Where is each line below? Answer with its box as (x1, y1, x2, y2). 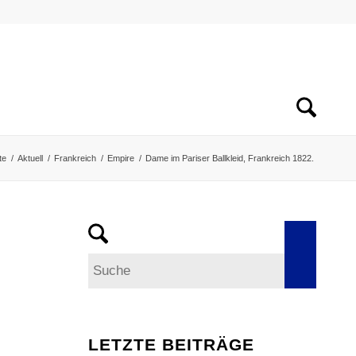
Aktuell (17, 153, 43, 163)
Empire (107, 153, 134, 163)
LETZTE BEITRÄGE (88, 335, 255, 354)
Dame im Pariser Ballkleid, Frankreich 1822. (145, 153, 314, 163)
